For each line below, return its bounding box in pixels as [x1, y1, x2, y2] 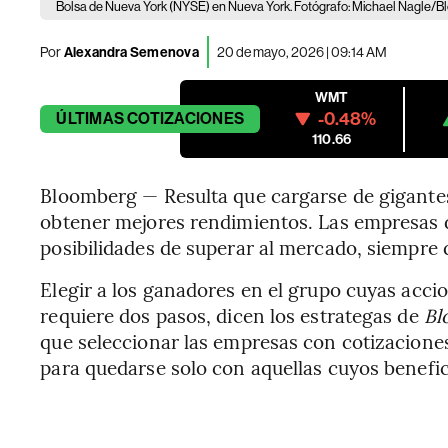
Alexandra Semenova [61, 43, 199, 61]
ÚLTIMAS [56, 109, 124, 128]
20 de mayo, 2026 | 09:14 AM [216, 43, 387, 60]
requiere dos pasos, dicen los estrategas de [40, 302, 424, 328]
